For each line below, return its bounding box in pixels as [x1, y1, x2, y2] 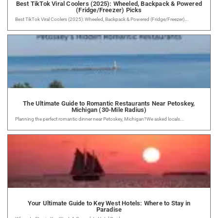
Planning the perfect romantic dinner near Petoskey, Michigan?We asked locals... [15, 116, 184, 122]
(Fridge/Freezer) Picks [76, 6, 142, 14]
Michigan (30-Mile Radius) [71, 106, 147, 113]
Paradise [96, 205, 122, 213]
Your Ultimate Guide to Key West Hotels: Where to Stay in [27, 199, 191, 207]
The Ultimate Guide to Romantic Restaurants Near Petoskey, [23, 99, 195, 107]
